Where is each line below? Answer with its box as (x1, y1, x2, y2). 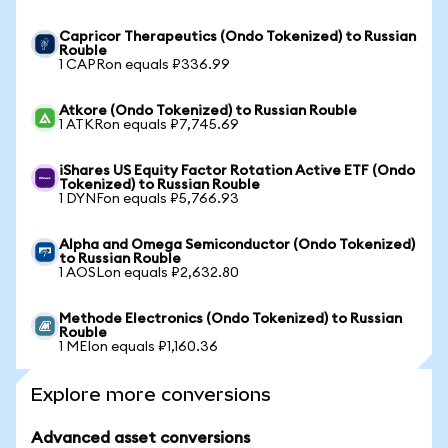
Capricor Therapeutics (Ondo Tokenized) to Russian (59, 30, 416, 44)
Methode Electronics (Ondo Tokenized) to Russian (59, 312, 402, 326)
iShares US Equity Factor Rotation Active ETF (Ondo (59, 164, 415, 178)
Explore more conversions (31, 384, 271, 405)
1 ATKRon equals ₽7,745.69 (59, 118, 239, 132)
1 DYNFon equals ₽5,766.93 (59, 192, 239, 206)
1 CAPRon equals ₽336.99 (59, 58, 230, 72)
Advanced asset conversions (31, 430, 250, 446)
